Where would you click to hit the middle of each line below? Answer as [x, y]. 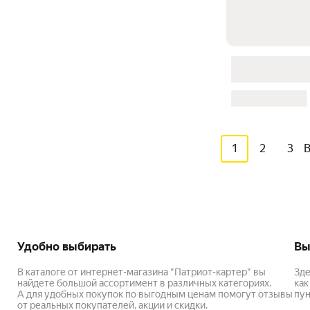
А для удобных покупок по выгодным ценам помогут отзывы [155, 294]
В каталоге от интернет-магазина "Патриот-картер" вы [142, 272]
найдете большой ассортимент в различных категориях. [144, 283]
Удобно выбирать [67, 247]
